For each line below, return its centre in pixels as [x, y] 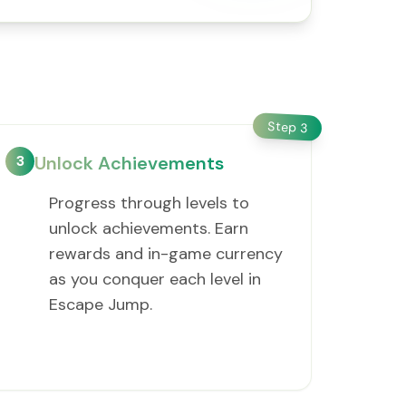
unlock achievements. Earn [149, 228]
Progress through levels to [150, 203]
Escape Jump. [101, 304]
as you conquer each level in [155, 279]
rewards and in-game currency [166, 254]
